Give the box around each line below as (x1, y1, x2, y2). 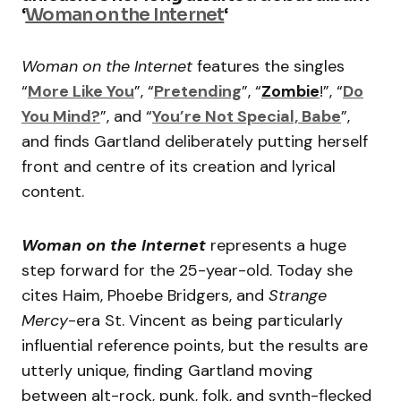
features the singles (192, 55, 345, 78)
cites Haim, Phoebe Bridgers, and (21, 285, 269, 307)
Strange (269, 285, 327, 307)
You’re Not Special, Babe (152, 106, 341, 128)
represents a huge (206, 235, 346, 257)
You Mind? (21, 106, 100, 128)
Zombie (261, 81, 320, 103)
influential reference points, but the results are (21, 335, 368, 357)
